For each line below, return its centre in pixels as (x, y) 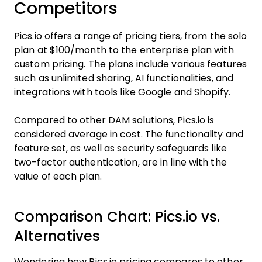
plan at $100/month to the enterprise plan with (124, 50)
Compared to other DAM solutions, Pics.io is (114, 120)
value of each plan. (58, 176)
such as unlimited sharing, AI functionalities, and (124, 78)
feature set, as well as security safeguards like (120, 148)
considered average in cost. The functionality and (129, 134)
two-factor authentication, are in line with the (120, 162)
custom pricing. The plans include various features (131, 64)
